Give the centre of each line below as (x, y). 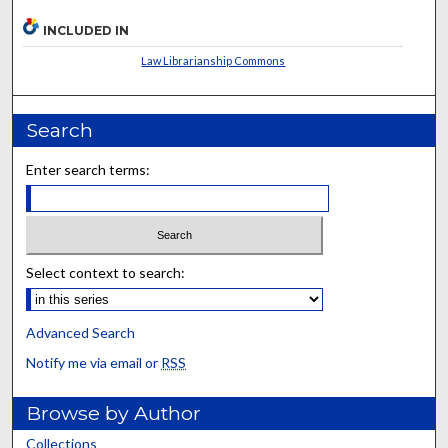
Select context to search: (106, 272)
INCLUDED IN (86, 31)
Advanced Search (81, 332)
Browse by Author (114, 412)
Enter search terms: (88, 170)
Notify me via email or (94, 362)
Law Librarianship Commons (213, 61)
